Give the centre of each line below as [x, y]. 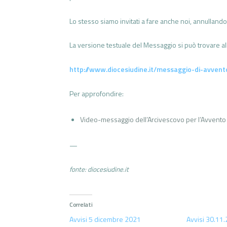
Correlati [81, 205]
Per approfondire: [97, 93]
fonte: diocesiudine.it [99, 169]
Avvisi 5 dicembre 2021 [105, 219]
